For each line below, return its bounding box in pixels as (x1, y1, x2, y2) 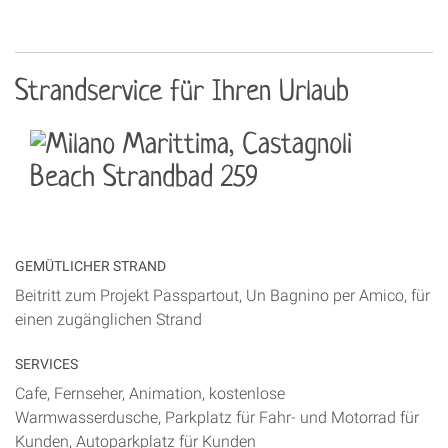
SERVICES (15, 355, 78, 373)
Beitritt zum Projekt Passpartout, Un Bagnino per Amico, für (15, 286, 430, 306)
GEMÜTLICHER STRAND (15, 258, 166, 276)
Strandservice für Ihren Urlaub (15, 77, 349, 109)
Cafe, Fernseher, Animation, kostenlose (15, 383, 285, 403)
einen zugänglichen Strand (15, 310, 202, 330)
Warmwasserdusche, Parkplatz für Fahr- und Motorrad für (15, 407, 419, 427)
